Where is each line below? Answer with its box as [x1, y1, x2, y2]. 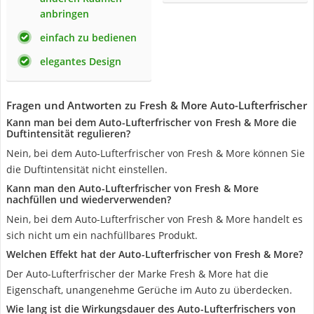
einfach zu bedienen [40, 31, 137, 44]
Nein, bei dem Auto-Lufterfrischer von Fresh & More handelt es [6, 212, 303, 226]
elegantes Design [40, 55, 121, 68]
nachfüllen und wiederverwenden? [6, 193, 171, 206]
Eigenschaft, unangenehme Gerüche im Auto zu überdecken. [6, 283, 292, 296]
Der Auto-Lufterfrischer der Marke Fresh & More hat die [6, 267, 268, 280]
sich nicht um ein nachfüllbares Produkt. [6, 228, 198, 242]
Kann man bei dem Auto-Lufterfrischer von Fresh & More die [6, 116, 296, 129]
